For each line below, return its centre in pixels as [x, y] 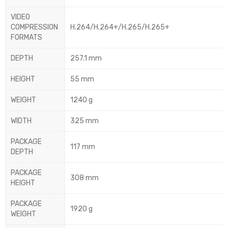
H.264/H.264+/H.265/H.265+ [120, 27]
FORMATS [26, 38]
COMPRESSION [34, 27]
